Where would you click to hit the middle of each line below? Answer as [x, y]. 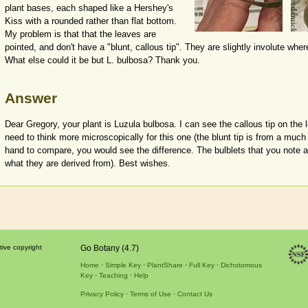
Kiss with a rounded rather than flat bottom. [91, 21]
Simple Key [123, 265]
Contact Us [195, 294]
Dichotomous [241, 265]
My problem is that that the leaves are [80, 34]
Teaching [113, 276]
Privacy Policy [102, 294]
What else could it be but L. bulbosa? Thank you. [102, 60]
